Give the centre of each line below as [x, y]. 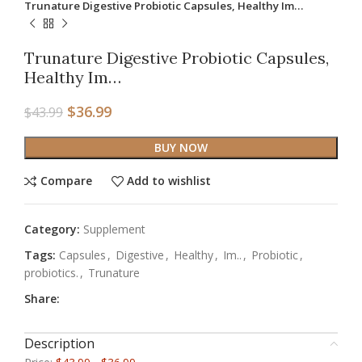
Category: [52, 229]
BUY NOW [181, 147]
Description [59, 343]
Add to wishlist [169, 181]
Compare [66, 181]
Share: [42, 298]
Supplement [114, 229]
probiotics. [51, 272]
